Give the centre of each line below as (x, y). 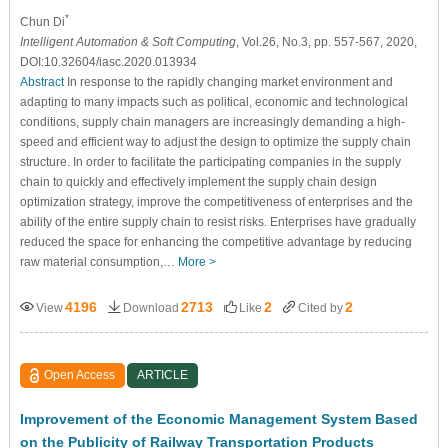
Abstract (41, 81)
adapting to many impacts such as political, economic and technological (213, 101)
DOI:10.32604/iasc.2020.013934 (108, 61)
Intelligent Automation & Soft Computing (127, 41)
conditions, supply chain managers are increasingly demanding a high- (212, 121)
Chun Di (42, 21)
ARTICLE (163, 374)
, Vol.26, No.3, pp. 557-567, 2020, (326, 41)
